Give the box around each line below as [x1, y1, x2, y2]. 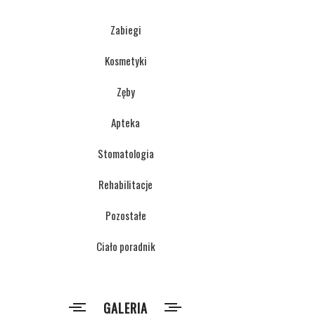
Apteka [111, 115, 140, 130]
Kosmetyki [104, 53, 147, 68]
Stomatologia [97, 146, 154, 161]
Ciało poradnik [96, 238, 155, 254]
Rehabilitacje [98, 176, 153, 192]
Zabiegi [110, 22, 141, 37]
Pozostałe [105, 207, 146, 223]
